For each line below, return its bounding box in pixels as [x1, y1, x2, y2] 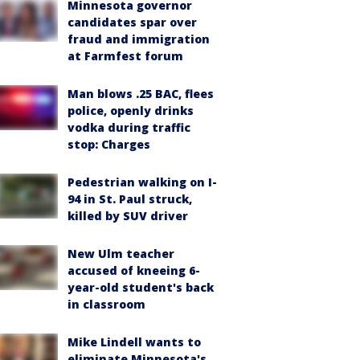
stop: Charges [67, 137, 150, 152]
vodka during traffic [67, 120, 190, 135]
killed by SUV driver [67, 208, 188, 223]
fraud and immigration [67, 31, 210, 47]
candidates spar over [67, 14, 197, 30]
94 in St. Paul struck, [67, 191, 192, 207]
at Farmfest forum [67, 48, 183, 63]
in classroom [67, 297, 145, 312]
